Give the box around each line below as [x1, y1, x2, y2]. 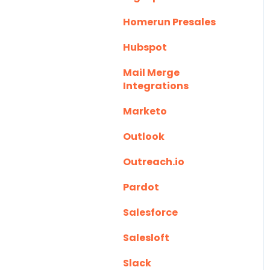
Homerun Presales [123, 14, 216, 29]
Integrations [123, 78, 189, 93]
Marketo [123, 104, 167, 118]
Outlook [123, 129, 165, 143]
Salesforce [123, 205, 178, 219]
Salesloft [123, 230, 169, 245]
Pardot [123, 180, 159, 194]
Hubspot [123, 40, 167, 54]
